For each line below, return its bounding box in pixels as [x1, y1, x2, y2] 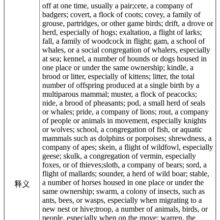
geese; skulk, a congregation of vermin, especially [42, 151, 196, 160]
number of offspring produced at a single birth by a [42, 81, 199, 89]
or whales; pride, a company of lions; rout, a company [42, 107, 209, 116]
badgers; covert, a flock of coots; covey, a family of [42, 10, 200, 19]
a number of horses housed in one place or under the [42, 178, 204, 187]
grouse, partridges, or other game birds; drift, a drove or [42, 19, 213, 27]
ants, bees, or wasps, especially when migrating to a [42, 195, 202, 204]
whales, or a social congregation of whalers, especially [42, 45, 210, 54]
